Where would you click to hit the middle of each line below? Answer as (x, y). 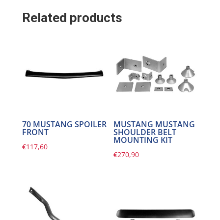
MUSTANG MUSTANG (154, 124)
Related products (72, 18)
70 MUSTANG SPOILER (64, 124)
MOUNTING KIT (143, 140)
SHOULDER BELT (145, 132)
